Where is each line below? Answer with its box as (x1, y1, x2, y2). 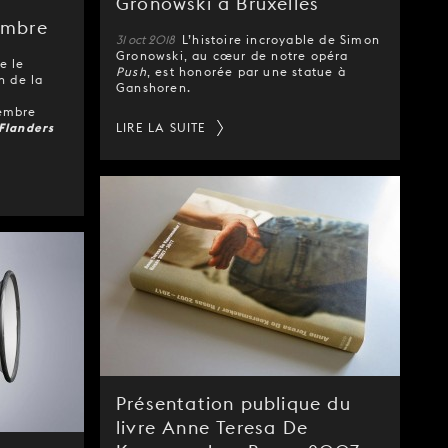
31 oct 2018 (116, 32, 178, 47)
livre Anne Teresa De (116, 417, 308, 438)
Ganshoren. (116, 80, 191, 95)
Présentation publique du (116, 393, 351, 414)
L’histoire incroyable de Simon (182, 32, 380, 47)
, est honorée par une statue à (146, 64, 346, 79)
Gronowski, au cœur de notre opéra (116, 48, 349, 63)
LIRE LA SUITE (116, 120, 207, 135)
